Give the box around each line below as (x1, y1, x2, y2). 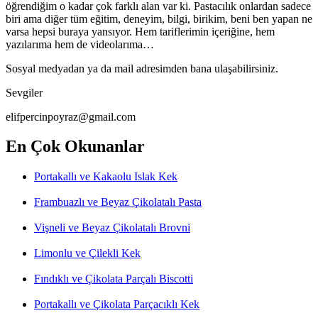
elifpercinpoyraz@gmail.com (6, 110, 136, 123)
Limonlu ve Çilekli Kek (34, 247, 141, 260)
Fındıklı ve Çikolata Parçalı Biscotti (34, 273, 193, 285)
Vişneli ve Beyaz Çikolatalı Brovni (34, 221, 190, 234)
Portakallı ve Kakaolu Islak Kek (34, 170, 177, 183)
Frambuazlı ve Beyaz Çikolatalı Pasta (34, 196, 202, 209)
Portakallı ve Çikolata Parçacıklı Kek (34, 298, 199, 311)
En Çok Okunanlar (6, 137, 145, 156)
